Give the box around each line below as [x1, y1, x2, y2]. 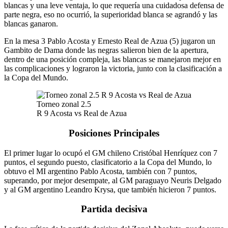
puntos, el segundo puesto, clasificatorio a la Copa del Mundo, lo [4, 157, 212, 166]
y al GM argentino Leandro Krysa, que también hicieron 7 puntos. [4, 185, 216, 194]
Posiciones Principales [69, 127, 159, 138]
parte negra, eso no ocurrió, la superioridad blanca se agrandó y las [4, 10, 217, 19]
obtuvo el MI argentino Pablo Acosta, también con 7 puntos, [4, 166, 197, 176]
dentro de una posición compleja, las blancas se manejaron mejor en [4, 55, 221, 64]
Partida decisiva [80, 204, 148, 215]
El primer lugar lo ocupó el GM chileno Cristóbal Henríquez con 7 [4, 148, 217, 157]
